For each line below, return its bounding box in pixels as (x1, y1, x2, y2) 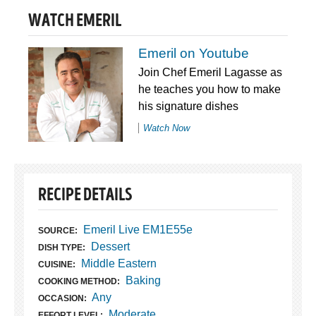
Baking (125, 274, 161, 287)
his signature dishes (138, 100, 238, 113)
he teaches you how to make (138, 83, 281, 96)
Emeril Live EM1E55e (83, 224, 193, 236)
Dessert (90, 241, 130, 253)
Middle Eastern (80, 257, 157, 270)
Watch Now (142, 123, 190, 134)
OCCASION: (38, 293, 87, 304)
